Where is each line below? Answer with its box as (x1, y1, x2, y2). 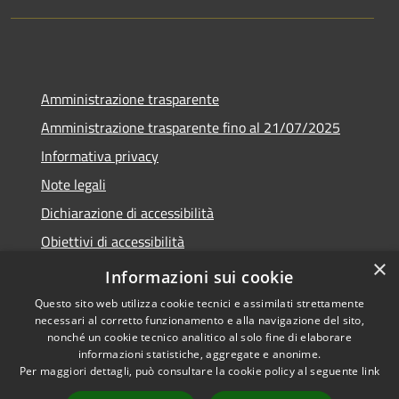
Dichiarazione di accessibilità (41, 202, 214, 224)
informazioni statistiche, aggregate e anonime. (77, 346, 322, 362)
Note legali (41, 174, 106, 196)
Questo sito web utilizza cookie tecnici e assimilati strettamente (34, 296, 365, 311)
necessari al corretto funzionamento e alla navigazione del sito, (34, 313, 365, 328)
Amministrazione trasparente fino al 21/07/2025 (41, 117, 340, 139)
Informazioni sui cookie (105, 266, 294, 288)
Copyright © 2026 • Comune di (219, 350, 379, 370)
